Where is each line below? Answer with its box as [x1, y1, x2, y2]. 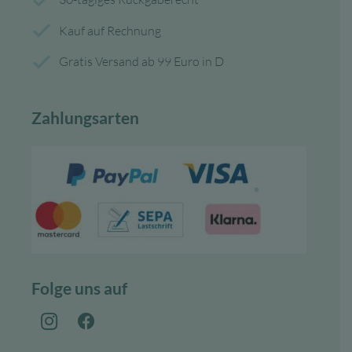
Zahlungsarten [31, 107, 139, 127]
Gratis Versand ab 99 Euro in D [59, 53, 225, 70]
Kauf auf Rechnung [59, 22, 162, 38]
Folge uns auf [31, 277, 127, 298]
